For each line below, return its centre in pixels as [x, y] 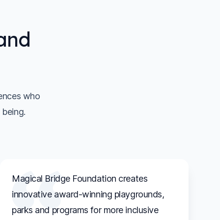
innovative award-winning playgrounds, [88, 194]
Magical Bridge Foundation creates [80, 178]
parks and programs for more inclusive [85, 210]
